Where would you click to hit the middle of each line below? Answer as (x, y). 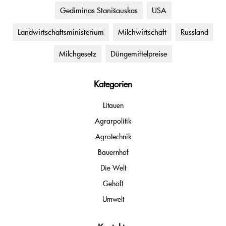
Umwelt (113, 199)
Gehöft (113, 184)
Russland (194, 32)
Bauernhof (113, 152)
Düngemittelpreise (139, 54)
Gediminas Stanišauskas (99, 10)
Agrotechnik (113, 137)
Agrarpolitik (113, 121)
